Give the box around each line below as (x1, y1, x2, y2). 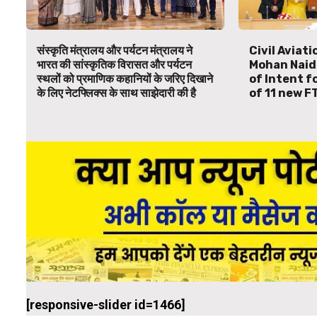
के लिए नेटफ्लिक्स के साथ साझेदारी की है (37, 86, 196, 100)
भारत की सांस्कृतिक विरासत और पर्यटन (37, 58, 192, 72)
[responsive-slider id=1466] (26, 296, 185, 312)
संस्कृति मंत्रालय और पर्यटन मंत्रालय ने (37, 44, 192, 58)
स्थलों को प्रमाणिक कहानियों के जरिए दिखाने (37, 72, 213, 86)
